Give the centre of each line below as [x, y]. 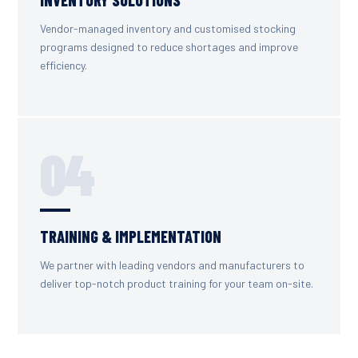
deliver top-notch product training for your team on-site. [177, 283]
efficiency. [64, 65]
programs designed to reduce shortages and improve [169, 46]
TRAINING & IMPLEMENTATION [131, 236]
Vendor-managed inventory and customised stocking [168, 28]
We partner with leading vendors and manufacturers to [172, 265]
